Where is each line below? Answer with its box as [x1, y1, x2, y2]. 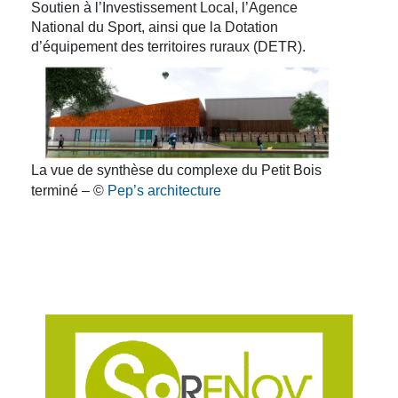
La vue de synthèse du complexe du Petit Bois [31, 162, 322, 178]
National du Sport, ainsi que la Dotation [31, 19, 278, 35]
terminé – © [31, 182, 107, 198]
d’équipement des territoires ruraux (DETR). [31, 38, 306, 54]
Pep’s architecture [107, 182, 221, 198]
